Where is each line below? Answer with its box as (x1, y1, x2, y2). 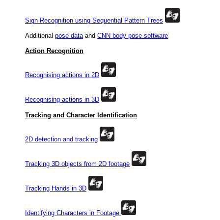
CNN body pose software (97, 32, 168, 39)
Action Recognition (25, 47, 83, 55)
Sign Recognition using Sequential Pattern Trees (25, 17, 163, 24)
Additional (25, 32, 55, 39)
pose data (55, 32, 83, 39)
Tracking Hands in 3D (25, 185, 86, 192)
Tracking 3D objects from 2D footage (25, 160, 130, 167)
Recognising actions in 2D (25, 71, 99, 79)
